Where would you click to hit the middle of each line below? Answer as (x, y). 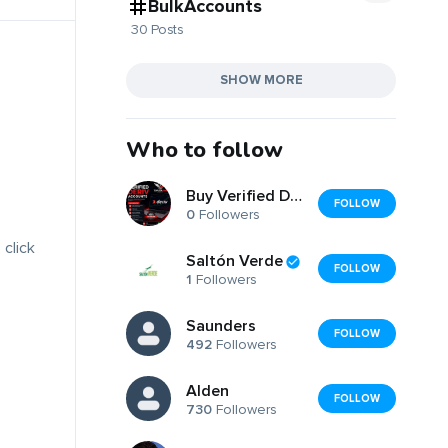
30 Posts (157, 29)
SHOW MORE (261, 79)
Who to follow (204, 149)
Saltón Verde (234, 261)
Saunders (221, 326)
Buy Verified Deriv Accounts (296, 196)
